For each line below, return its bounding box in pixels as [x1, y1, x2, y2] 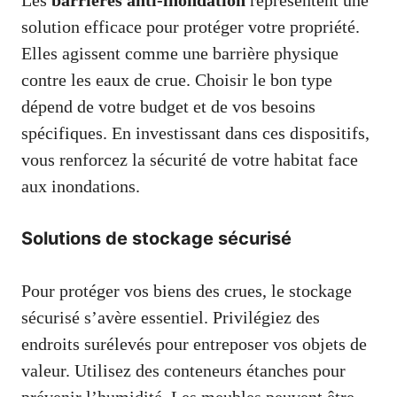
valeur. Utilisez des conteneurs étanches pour [21, 361, 346, 381]
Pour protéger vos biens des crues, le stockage [21, 281, 352, 301]
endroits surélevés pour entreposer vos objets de [21, 334, 367, 354]
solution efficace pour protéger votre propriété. [21, 17, 360, 37]
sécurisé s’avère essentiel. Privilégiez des [21, 307, 320, 328]
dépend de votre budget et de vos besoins [21, 97, 315, 117]
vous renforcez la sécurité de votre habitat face [21, 150, 358, 170]
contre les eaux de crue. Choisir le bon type [21, 70, 332, 90]
